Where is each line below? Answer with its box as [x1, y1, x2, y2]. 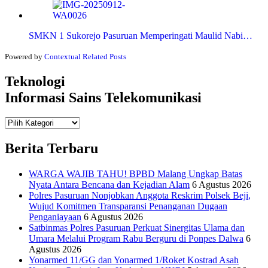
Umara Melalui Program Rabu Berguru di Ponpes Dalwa [29, 233, 243, 244]
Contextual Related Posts [44, 51, 126, 61]
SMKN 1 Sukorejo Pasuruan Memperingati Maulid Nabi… [29, 30, 252, 41]
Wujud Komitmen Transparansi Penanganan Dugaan [29, 201, 227, 212]
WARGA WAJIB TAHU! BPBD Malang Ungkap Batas [29, 169, 242, 179]
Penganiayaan [29, 212, 81, 223]
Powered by [5, 51, 44, 61]
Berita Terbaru [5, 141, 98, 157]
